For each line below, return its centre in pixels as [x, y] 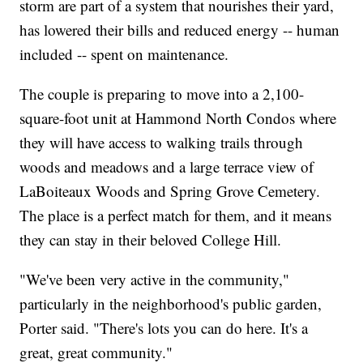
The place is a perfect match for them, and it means [176, 215]
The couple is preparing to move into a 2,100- [162, 93]
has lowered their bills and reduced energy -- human [180, 29]
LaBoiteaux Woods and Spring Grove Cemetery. [170, 190]
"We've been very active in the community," [155, 279]
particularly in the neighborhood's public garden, [171, 303]
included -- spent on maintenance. [124, 53]
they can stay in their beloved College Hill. [151, 239]
